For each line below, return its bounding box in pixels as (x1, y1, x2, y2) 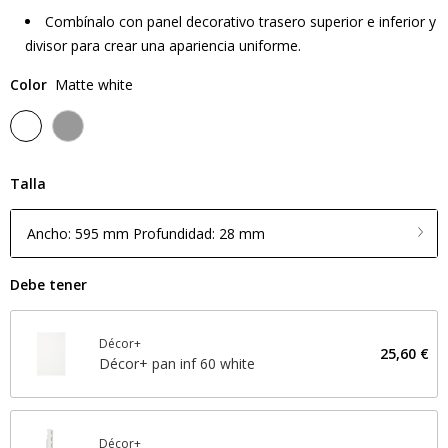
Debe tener (10, 275, 87, 294)
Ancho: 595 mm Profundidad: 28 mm (27, 223, 265, 243)
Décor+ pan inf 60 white (99, 354, 255, 373)
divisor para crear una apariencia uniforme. (25, 36, 301, 55)
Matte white (55, 75, 133, 94)
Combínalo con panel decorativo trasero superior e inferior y (45, 12, 436, 31)
